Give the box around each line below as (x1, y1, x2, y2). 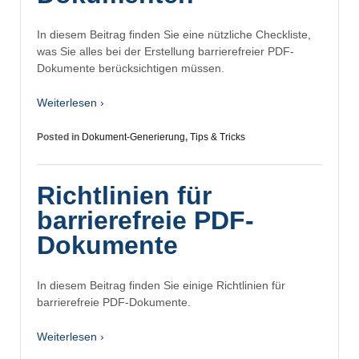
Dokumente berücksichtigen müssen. (37, 61, 224, 75)
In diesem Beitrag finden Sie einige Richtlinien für (37, 279, 285, 292)
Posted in (37, 131, 82, 143)
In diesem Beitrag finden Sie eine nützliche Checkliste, (37, 27, 311, 41)
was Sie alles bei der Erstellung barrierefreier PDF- (37, 44, 294, 58)
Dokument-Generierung (82, 131, 185, 143)
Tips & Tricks (190, 131, 245, 143)
